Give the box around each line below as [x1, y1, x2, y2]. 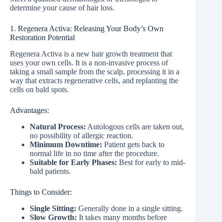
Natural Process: [30, 122, 86, 131]
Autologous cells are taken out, [86, 122, 184, 131]
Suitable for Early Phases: [30, 158, 117, 167]
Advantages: [10, 106, 49, 115]
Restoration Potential [10, 33, 75, 42]
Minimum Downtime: [30, 140, 104, 149]
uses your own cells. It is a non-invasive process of [10, 58, 168, 67]
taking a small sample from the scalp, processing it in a [10, 67, 179, 76]
